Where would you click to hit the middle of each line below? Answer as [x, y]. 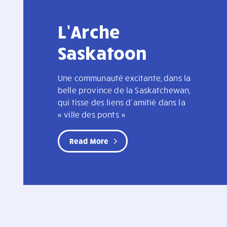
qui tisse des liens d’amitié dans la [122, 102]
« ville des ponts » [92, 115]
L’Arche [89, 31]
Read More [89, 141]
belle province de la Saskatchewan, [124, 90]
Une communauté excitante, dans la [124, 78]
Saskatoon [102, 52]
